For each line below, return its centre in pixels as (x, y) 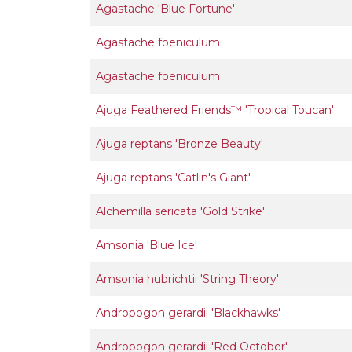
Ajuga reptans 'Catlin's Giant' (173, 178)
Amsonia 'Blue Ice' (147, 245)
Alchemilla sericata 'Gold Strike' (180, 211)
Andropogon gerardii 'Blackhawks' (188, 313)
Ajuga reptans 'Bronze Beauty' (180, 144)
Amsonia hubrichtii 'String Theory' (187, 279)
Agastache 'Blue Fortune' (165, 9)
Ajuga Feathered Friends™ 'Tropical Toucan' (215, 110)
